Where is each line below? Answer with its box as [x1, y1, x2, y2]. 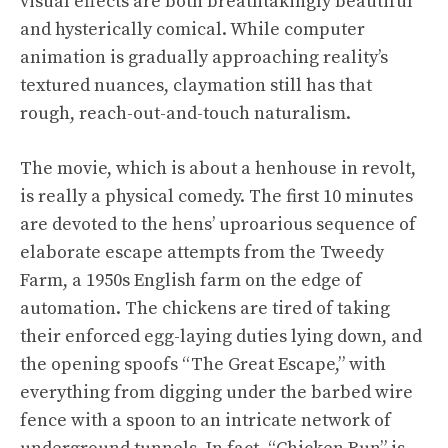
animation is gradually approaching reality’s [20, 46, 388, 69]
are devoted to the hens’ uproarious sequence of [20, 213, 416, 236]
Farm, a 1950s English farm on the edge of [20, 269, 362, 292]
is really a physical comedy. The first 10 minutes [20, 185, 413, 208]
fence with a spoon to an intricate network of [20, 409, 391, 432]
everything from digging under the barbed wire [20, 381, 413, 404]
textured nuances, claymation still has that [20, 74, 372, 97]
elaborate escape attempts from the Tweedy [20, 241, 384, 264]
